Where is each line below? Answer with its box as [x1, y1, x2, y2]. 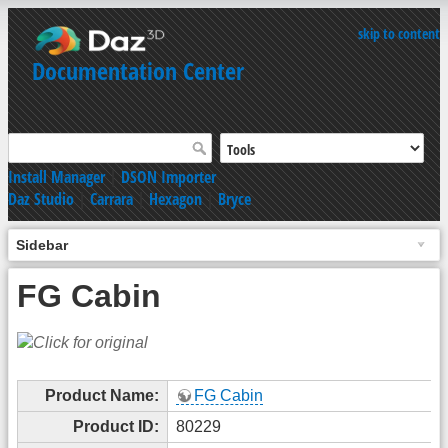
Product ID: [73, 417, 159, 435]
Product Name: [45, 386, 159, 404]
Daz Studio [8, 187, 74, 210]
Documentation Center [32, 54, 244, 87]
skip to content [358, 24, 440, 43]
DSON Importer [121, 165, 216, 188]
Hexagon [149, 187, 202, 210]
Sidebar [16, 236, 68, 253]
